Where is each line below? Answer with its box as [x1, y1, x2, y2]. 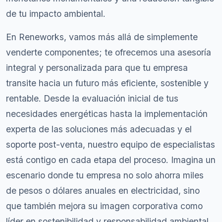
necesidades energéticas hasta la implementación [6, 109, 208, 119]
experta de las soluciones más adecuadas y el [6, 124, 192, 134]
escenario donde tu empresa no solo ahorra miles [6, 170, 204, 180]
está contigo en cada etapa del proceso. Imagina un [6, 155, 216, 165]
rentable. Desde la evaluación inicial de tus [6, 93, 178, 104]
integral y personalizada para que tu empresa [6, 62, 188, 73]
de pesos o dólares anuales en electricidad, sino [6, 185, 200, 196]
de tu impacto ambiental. [6, 8, 106, 19]
